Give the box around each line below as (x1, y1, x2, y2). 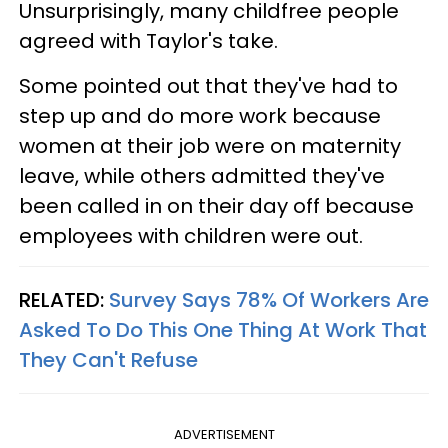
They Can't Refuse (19, 346, 198, 374)
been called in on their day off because (19, 192, 414, 220)
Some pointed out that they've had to (19, 72, 398, 100)
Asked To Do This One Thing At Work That (19, 316, 427, 344)
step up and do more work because (19, 102, 381, 130)
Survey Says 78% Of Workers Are (109, 286, 429, 314)
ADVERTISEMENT (173, 425, 275, 444)
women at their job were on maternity (19, 132, 401, 160)
